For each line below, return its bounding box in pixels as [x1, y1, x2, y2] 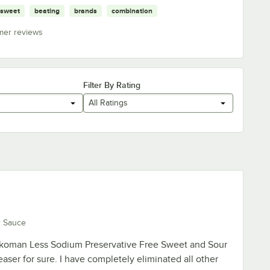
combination [111, 6, 152, 15]
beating [34, 6, 60, 15]
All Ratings [89, 98, 128, 108]
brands [74, 6, 97, 15]
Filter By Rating [83, 80, 141, 90]
